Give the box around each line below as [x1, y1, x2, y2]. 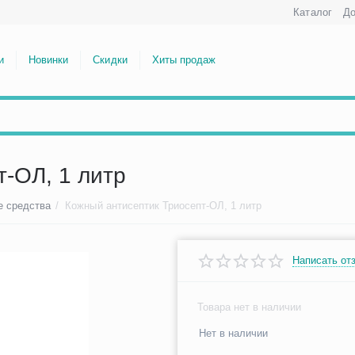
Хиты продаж [151, 53, 216, 66]
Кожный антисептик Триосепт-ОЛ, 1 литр [65, 200, 261, 212]
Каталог [293, 6, 332, 18]
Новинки [29, 53, 69, 66]
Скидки [93, 53, 128, 66]
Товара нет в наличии [197, 301, 302, 313]
